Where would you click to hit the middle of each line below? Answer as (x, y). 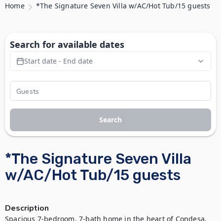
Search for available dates (67, 44)
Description (27, 208)
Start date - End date (58, 61)
